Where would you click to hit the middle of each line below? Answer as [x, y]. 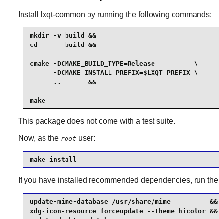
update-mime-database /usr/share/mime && [123, 201]
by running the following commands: [148, 15]
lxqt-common [63, 15]
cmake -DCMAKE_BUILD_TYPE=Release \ [114, 63]
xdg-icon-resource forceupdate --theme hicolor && [123, 211]
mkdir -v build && [63, 35]
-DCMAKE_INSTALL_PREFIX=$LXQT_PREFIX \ [114, 72]
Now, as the [39, 138]
